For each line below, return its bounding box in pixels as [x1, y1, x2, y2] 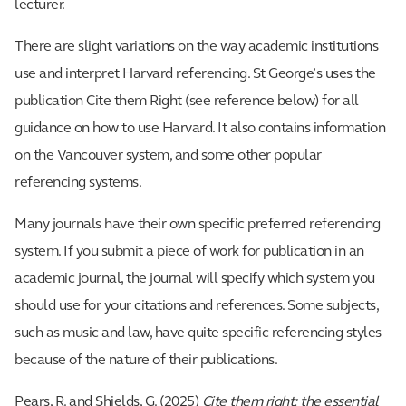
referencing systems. [14, 175, 141, 190]
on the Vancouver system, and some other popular [14, 148, 322, 163]
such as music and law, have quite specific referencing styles [14, 325, 382, 341]
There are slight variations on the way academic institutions [14, 39, 378, 54]
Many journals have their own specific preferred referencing [14, 217, 381, 232]
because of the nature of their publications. [14, 353, 277, 368]
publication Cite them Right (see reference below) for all [14, 93, 359, 109]
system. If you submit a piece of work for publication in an [14, 244, 364, 259]
